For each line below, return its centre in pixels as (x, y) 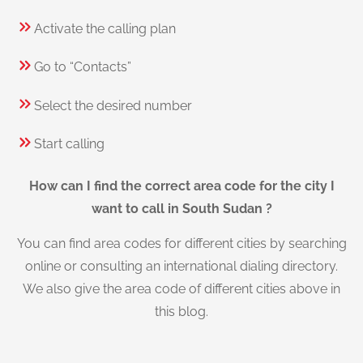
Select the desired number (113, 105)
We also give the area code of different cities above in (181, 288)
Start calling (69, 143)
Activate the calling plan (105, 28)
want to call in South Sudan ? (181, 209)
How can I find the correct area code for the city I (181, 186)
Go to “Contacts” (83, 67)
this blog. (181, 311)
